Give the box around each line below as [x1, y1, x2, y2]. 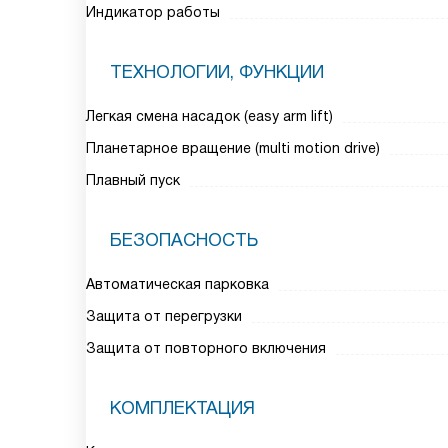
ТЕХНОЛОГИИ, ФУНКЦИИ [110, 62, 324, 82]
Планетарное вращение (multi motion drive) [86, 140, 380, 156]
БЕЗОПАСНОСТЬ [110, 230, 258, 250]
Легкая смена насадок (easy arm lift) [86, 108, 333, 124]
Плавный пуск [86, 172, 180, 188]
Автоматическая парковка [86, 276, 269, 292]
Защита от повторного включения [86, 340, 326, 356]
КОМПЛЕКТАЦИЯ [110, 398, 255, 418]
